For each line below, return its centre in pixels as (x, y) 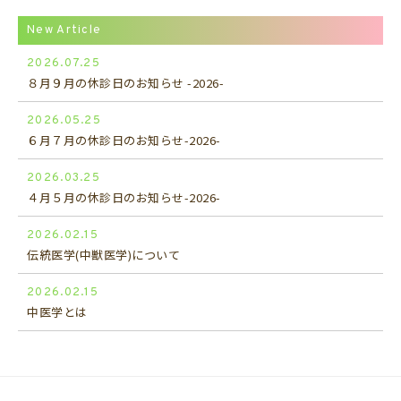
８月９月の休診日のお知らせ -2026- (125, 82)
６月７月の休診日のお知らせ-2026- (130, 140)
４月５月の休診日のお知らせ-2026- (130, 197)
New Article (64, 30)
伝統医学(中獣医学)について (103, 254)
